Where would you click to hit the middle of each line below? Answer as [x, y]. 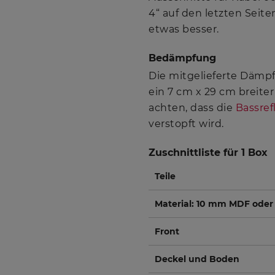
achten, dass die [192, 107]
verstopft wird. [186, 123]
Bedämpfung [182, 58]
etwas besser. [184, 29]
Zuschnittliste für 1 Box [208, 152]
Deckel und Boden [197, 259]
